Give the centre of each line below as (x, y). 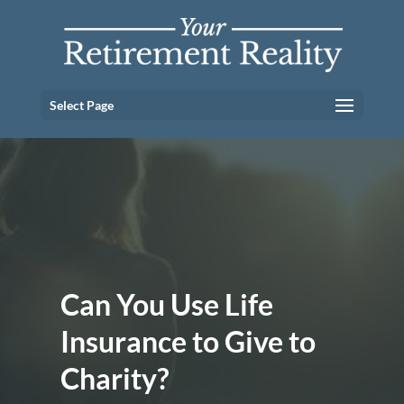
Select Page (81, 105)
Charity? (115, 378)
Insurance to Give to (188, 341)
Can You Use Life (167, 304)
